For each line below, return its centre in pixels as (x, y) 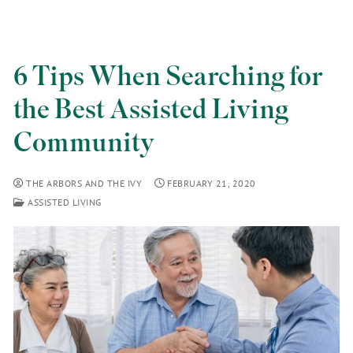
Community (84, 143)
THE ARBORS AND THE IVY (82, 184)
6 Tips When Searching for (168, 76)
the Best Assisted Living (151, 110)
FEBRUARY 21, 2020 (212, 184)
